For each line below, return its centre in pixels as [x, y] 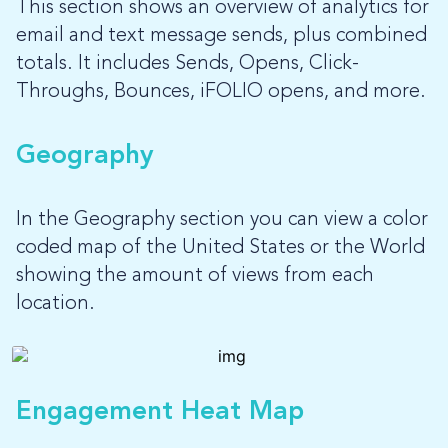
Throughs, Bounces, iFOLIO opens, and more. [221, 92]
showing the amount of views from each [195, 276]
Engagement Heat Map [160, 412]
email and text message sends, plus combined [221, 36]
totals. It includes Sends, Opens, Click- [187, 64]
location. [55, 304]
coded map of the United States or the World [220, 248]
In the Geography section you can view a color [222, 220]
